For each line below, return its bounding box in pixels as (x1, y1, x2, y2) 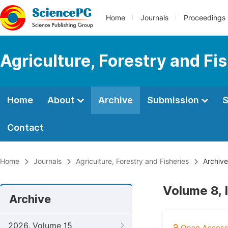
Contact (7, 122, 44, 133)
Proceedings (184, 14, 225, 22)
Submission (147, 95, 201, 105)
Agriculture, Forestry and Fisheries (76, 157, 189, 165)
